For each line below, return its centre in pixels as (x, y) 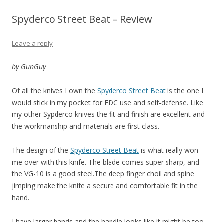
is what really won (168, 150)
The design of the (41, 150)
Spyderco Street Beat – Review (82, 19)
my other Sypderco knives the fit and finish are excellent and (108, 114)
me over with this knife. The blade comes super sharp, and (106, 162)
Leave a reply (32, 43)
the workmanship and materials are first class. (85, 126)
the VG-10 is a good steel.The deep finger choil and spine (103, 174)
